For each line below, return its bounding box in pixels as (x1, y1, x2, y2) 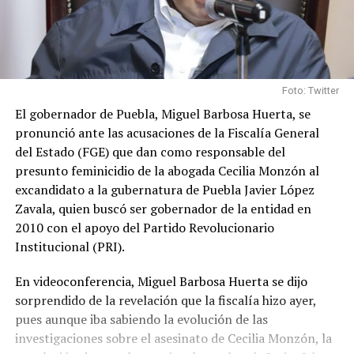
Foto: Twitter (282, 84, 340, 96)
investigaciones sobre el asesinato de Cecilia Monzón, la (14, 329, 332, 347)
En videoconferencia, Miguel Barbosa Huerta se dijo (14, 272, 307, 290)
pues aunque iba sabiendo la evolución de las (14, 310, 268, 328)
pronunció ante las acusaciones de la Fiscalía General (14, 123, 319, 141)
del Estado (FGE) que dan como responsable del (14, 142, 285, 160)
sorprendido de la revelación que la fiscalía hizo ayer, (14, 291, 316, 309)
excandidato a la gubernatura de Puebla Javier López (14, 180, 314, 198)
